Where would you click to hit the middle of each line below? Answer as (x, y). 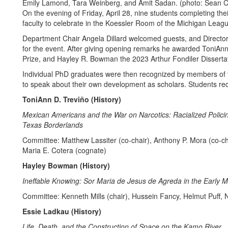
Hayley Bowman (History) (66, 165)
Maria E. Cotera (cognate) (64, 150)
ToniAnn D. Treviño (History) (72, 99)
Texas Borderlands (53, 125)
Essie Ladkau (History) (62, 211)
